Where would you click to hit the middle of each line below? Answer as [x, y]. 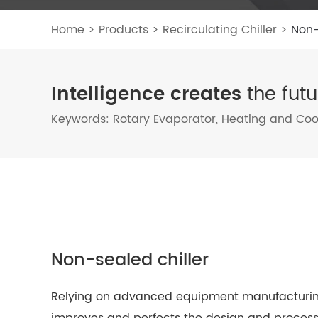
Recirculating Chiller [220, 29]
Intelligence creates [146, 94]
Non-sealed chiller [130, 260]
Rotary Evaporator [164, 119]
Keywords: [82, 119]
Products [124, 29]
